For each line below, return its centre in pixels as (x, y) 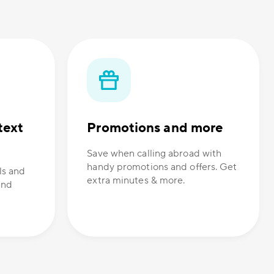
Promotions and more (155, 128)
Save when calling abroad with (154, 154)
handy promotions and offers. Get (162, 167)
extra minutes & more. (136, 181)
